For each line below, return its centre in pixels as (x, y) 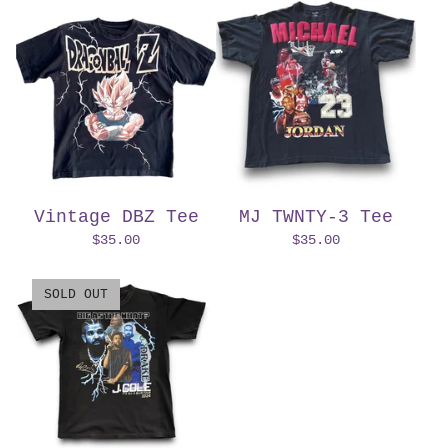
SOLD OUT (76, 294)
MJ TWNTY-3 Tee (316, 216)
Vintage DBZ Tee (116, 216)
